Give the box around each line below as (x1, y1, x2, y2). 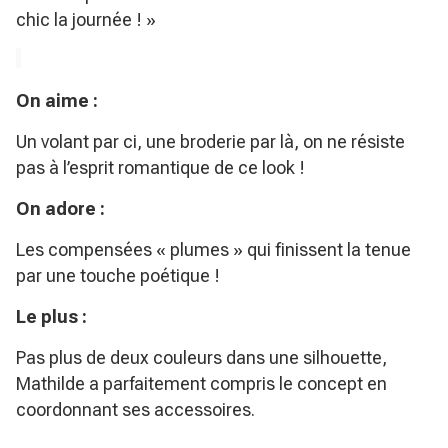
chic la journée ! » (16, 9, 156, 31)
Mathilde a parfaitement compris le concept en (16, 373, 387, 395)
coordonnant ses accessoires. (16, 399, 255, 421)
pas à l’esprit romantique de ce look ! (16, 157, 305, 179)
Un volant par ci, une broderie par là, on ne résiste (16, 131, 405, 153)
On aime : (16, 90, 98, 112)
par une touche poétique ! (16, 265, 220, 287)
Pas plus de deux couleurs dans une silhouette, (16, 347, 387, 369)
